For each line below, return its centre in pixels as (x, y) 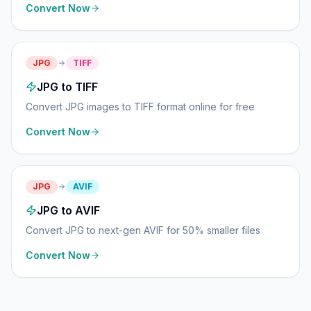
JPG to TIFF (67, 87)
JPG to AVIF (68, 210)
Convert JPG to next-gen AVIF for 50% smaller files (143, 230)
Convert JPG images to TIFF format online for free (140, 107)
